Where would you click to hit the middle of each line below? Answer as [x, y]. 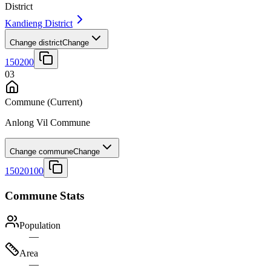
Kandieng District [39, 24]
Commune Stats [44, 196]
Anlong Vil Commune [47, 123]
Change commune [41, 152]
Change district [36, 43]
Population [40, 225]
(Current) [64, 102]
